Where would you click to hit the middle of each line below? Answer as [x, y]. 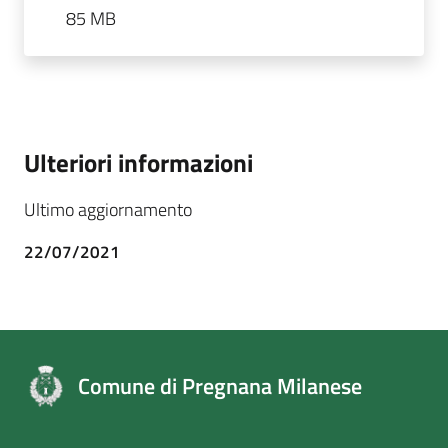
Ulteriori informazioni [138, 162]
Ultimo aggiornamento [108, 209]
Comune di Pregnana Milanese [220, 385]
